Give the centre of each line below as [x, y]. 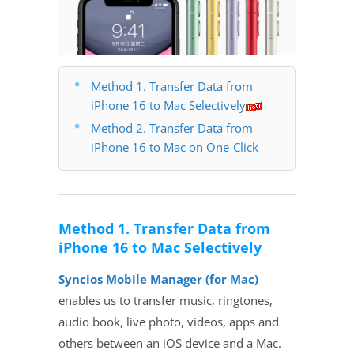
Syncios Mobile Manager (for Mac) [158, 279]
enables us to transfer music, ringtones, [166, 300]
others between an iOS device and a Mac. [170, 343]
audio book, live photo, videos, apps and [169, 321]
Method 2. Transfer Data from [172, 128]
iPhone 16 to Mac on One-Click [175, 147]
